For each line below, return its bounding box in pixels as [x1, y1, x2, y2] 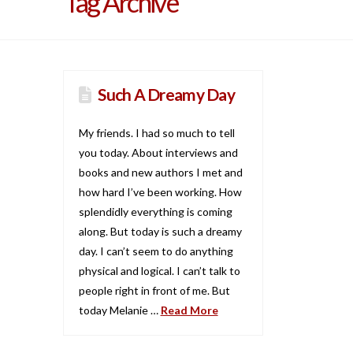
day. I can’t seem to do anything [78, 243, 233, 258]
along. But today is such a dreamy [78, 224, 242, 238]
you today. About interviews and [78, 145, 238, 159]
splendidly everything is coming [78, 204, 232, 218]
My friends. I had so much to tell [78, 125, 235, 139]
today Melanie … [78, 303, 161, 317]
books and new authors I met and [78, 165, 243, 179]
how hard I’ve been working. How [78, 184, 242, 199]
